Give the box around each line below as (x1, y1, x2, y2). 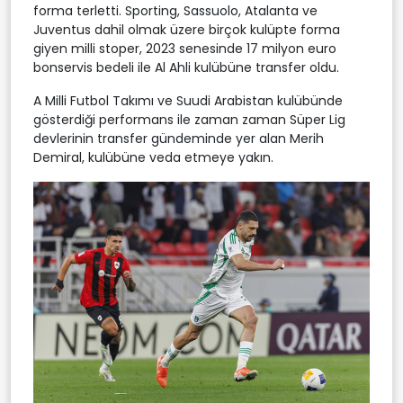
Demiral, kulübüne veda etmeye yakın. (33, 148, 273, 166)
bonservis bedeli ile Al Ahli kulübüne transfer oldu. (33, 58, 339, 76)
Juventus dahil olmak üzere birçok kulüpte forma (33, 20, 340, 39)
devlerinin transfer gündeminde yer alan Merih (33, 129, 324, 148)
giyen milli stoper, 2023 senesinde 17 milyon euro (33, 39, 336, 58)
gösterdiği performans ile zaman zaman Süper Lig (33, 110, 345, 129)
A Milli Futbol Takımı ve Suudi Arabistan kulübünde (33, 91, 343, 110)
